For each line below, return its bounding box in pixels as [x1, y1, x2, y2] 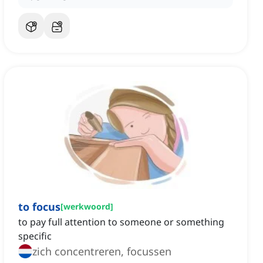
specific [18, 230, 52, 243]
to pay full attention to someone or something [18, 215, 224, 229]
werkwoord [63, 201, 110, 213]
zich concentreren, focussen [32, 244, 171, 259]
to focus [18, 200, 60, 214]
